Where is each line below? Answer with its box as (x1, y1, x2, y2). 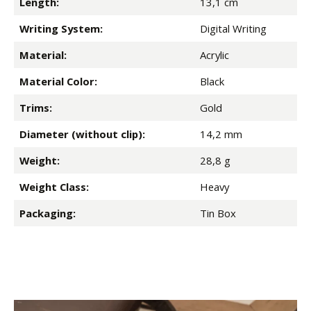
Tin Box (200, 206, 236, 221)
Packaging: (19, 206, 76, 221)
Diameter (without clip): (19, 127, 145, 142)
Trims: (19, 101, 52, 115)
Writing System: (19, 22, 103, 36)
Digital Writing (200, 22, 267, 36)
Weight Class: (19, 180, 89, 194)
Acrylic (200, 48, 229, 62)
